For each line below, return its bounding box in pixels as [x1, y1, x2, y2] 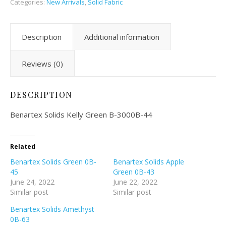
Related [10, 142, 35, 151]
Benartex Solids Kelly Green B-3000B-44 [10, 109, 152, 120]
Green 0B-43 [113, 167, 154, 177]
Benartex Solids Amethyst [10, 204, 94, 214]
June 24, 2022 [10, 177, 54, 187]
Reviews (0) [22, 59, 63, 69]
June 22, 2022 [113, 177, 157, 187]
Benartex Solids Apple [113, 157, 184, 166]
